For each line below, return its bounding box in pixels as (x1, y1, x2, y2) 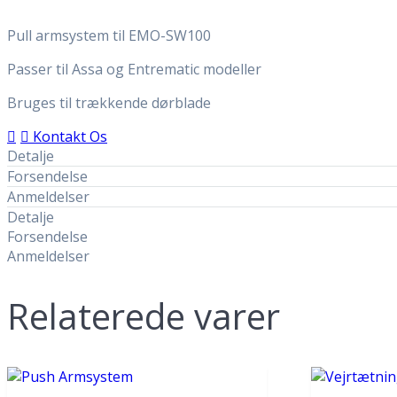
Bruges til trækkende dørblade (7, 92, 211, 113)
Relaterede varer (7, 292, 280, 340)
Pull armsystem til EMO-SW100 (7, 25, 211, 45)
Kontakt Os (33, 126, 107, 146)
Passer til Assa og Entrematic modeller (7, 58, 261, 79)
